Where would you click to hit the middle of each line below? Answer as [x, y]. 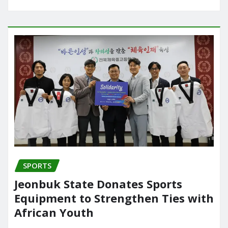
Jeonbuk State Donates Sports [98, 184]
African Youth [54, 212]
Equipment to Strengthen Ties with [114, 198]
